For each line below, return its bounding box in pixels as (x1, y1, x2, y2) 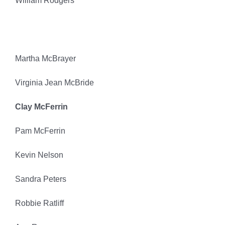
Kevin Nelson (15, 151, 63, 160)
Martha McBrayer (15, 54, 76, 63)
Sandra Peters (15, 175, 66, 184)
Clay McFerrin (15, 102, 68, 111)
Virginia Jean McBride (15, 78, 94, 87)
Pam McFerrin (15, 127, 65, 136)
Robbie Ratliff (15, 199, 64, 208)
